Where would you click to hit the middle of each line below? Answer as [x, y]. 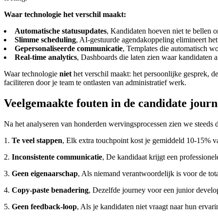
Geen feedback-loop [44, 207]
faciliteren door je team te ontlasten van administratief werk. [95, 83]
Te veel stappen [37, 141]
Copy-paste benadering [50, 190]
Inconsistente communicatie [57, 157]
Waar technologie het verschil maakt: [65, 15]
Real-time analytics [46, 57]
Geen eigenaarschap [45, 174]
